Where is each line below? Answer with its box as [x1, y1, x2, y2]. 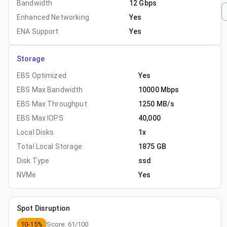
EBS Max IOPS [17, 114, 63, 122]
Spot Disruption [17, 204, 70, 212]
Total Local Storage [17, 142, 82, 150]
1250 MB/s [138, 100, 175, 108]
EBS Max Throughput [17, 100, 87, 108]
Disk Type [17, 157, 50, 165]
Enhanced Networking [17, 13, 89, 21]
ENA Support [17, 27, 59, 35]
